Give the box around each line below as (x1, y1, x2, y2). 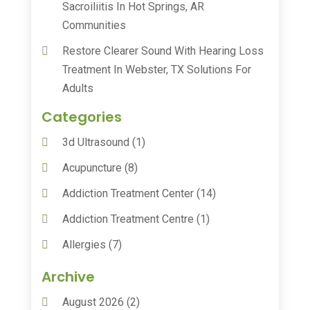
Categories (41, 107, 122, 127)
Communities (62, 18, 126, 32)
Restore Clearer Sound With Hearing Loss (62, 44, 264, 57)
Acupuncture (62, 161, 122, 174)
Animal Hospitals (62, 289, 145, 302)
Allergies (62, 237, 106, 251)
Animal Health (62, 263, 129, 277)
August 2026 (62, 295, 124, 309)
